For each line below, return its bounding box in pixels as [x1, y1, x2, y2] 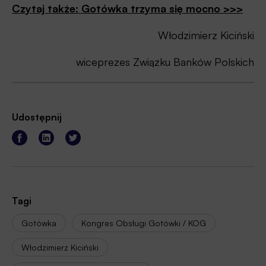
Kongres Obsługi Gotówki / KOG [81, 218, 206, 229]
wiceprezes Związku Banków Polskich [76, 55, 254, 69]
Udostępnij [12, 111, 62, 123]
